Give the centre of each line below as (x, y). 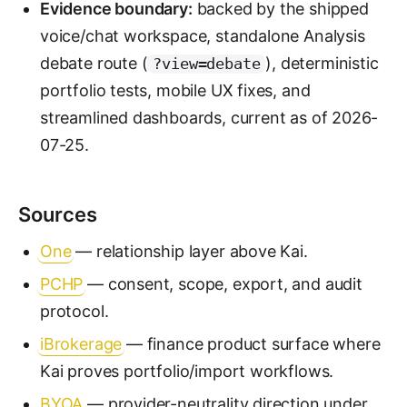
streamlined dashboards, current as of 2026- (209, 118)
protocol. (74, 311)
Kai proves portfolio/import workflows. (187, 371)
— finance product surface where (251, 344)
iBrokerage (81, 344)
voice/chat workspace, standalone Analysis (203, 36)
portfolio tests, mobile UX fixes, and (175, 90)
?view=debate (207, 64)
